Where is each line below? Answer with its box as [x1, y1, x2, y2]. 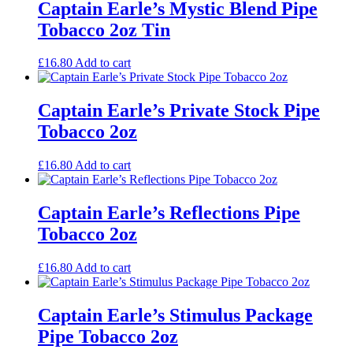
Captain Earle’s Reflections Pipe [38, 203, 300, 224]
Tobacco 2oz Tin [38, 19, 170, 40]
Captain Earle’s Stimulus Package [38, 304, 313, 325]
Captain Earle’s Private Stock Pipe [38, 100, 320, 121]
